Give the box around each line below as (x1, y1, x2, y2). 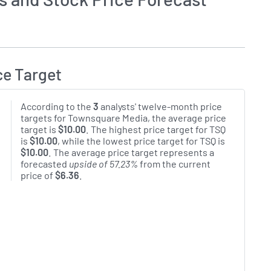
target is (20, 123, 58, 135)
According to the (20, 100, 93, 113)
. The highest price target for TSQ (85, 123, 226, 135)
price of (20, 169, 55, 181)
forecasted (20, 158, 69, 170)
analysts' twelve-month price (98, 100, 222, 113)
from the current (137, 158, 211, 170)
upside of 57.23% (68, 158, 138, 170)
